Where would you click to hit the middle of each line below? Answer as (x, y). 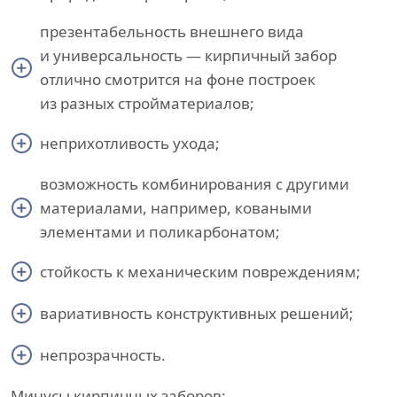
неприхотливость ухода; (130, 143)
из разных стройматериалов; (147, 103)
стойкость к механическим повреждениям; (200, 272)
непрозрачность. (103, 355)
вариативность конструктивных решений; (197, 313)
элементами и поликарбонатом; (160, 232)
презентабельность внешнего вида (172, 31)
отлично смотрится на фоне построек (178, 79)
